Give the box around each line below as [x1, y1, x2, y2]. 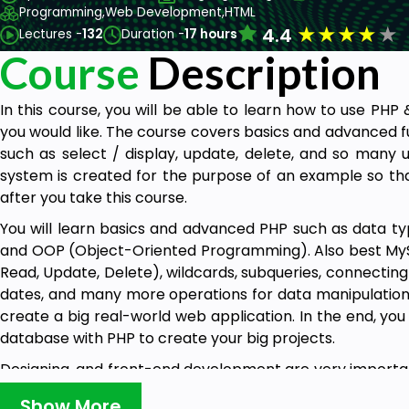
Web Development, [105, 4, 225, 22]
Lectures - [18, 26, 82, 44]
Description [140, 46, 381, 99]
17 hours [184, 26, 238, 44]
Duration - [121, 26, 185, 44]
